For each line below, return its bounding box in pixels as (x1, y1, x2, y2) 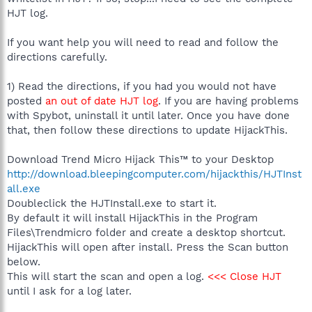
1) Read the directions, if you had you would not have (7, 79, 276, 93)
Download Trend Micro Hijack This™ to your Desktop (7, 153, 274, 166)
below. (7, 255, 40, 268)
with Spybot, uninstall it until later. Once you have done (7, 109, 290, 122)
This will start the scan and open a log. (7, 270, 208, 283)
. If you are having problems (158, 94, 299, 107)
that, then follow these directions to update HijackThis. (7, 123, 288, 136)
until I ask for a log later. (7, 284, 132, 297)
